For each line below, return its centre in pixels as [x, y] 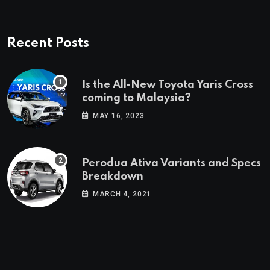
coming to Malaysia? [137, 98]
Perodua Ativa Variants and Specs [171, 163]
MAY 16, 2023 [118, 115]
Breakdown [113, 176]
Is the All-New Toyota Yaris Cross [168, 85]
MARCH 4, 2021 [122, 194]
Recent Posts [48, 43]
